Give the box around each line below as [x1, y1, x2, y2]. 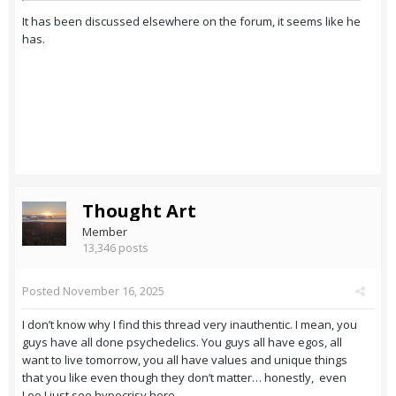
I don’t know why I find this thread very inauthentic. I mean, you [22, 316, 357, 333]
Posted [22, 283, 63, 300]
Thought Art [82, 199, 196, 224]
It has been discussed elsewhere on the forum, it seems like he [22, 13, 361, 30]
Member [82, 224, 127, 240]
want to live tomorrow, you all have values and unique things [22, 352, 347, 369]
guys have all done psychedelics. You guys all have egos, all [22, 334, 342, 351]
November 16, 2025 [63, 283, 164, 300]
